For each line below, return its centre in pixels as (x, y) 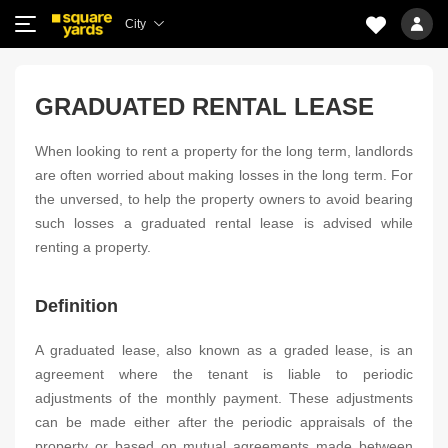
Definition (76, 306)
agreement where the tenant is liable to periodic (224, 374)
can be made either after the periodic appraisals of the (224, 422)
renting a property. (93, 247)
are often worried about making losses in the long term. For (224, 175)
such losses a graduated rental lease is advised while (224, 223)
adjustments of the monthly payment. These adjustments (224, 398)
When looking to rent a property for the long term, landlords (224, 151)
